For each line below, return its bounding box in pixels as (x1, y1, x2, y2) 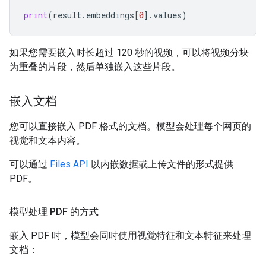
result (53, 9, 81, 21)
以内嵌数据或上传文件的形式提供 (88, 158, 233, 170)
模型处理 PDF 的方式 (9, 205, 99, 217)
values (153, 9, 182, 21)
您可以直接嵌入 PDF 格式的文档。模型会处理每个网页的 (9, 120, 251, 132)
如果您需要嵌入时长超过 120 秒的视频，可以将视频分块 (9, 46, 249, 58)
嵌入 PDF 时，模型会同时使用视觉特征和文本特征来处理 (9, 229, 251, 241)
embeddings (86, 9, 134, 21)
